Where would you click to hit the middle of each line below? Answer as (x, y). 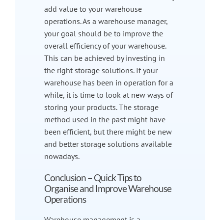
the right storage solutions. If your (101, 70)
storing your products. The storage (101, 107)
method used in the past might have (105, 119)
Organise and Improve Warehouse (108, 188)
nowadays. (62, 156)
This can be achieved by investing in (104, 58)
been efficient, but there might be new (108, 131)
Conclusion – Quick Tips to (93, 178)
